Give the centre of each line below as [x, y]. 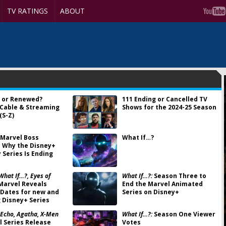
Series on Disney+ [150, 192]
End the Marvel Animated [162, 184]
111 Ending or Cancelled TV [164, 99]
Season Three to [179, 176]
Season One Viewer [184, 214]
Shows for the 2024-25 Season [169, 107]
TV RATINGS [27, 11]
